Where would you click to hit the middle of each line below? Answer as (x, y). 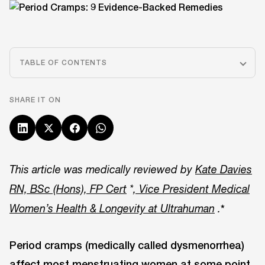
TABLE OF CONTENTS (64, 62)
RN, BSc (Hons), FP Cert (68, 189)
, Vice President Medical (191, 189)
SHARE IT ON (35, 100)
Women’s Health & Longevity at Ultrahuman (112, 209)
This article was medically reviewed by (101, 169)
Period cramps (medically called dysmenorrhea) (127, 245)
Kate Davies (224, 169)
